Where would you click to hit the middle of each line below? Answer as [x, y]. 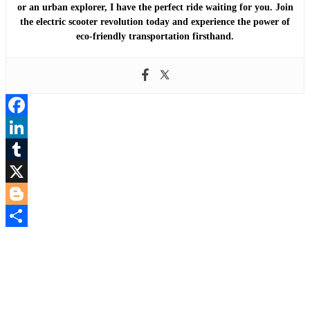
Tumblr [24, 172]
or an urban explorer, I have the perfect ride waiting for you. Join [155, 8]
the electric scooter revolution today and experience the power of [155, 22]
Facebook [28, 127]
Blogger [24, 216]
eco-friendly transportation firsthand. [155, 37]
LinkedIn [28, 149]
